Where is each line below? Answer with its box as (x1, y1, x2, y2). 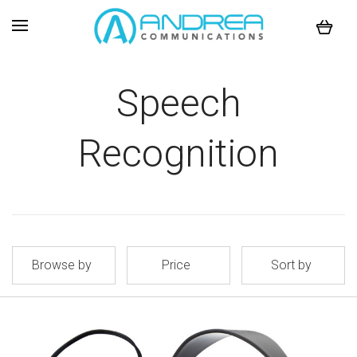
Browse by (31, 257, 92, 273)
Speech (116, 80, 241, 126)
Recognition (78, 131, 279, 176)
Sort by (270, 257, 312, 273)
